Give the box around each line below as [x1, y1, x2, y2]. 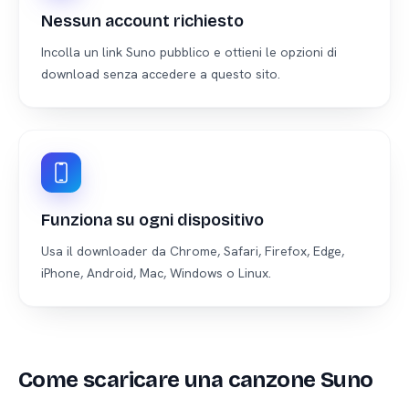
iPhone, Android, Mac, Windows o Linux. [41, 265, 271, 281]
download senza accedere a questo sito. [41, 66, 280, 82]
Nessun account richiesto [41, 11, 244, 31]
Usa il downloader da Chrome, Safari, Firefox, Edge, [41, 243, 344, 259]
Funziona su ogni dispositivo [41, 210, 264, 230]
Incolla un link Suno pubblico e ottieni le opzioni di [41, 44, 337, 60]
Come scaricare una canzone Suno [18, 367, 373, 393]
